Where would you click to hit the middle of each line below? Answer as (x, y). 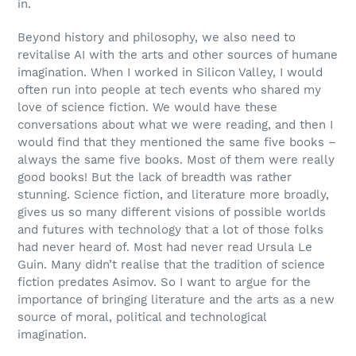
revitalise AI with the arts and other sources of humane (178, 54)
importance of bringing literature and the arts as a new (176, 299)
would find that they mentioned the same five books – (177, 142)
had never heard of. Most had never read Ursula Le (165, 247)
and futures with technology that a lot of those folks (170, 229)
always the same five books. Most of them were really (176, 159)
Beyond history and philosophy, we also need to (157, 37)
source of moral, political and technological (142, 317)
